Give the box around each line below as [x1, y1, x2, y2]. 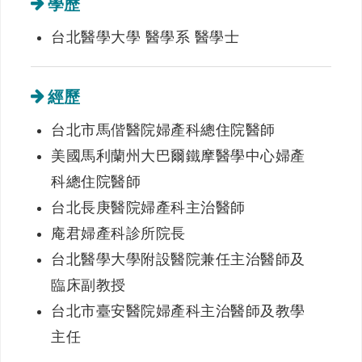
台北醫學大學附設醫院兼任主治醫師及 [51, 251, 305, 267]
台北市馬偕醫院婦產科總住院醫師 [51, 122, 276, 138]
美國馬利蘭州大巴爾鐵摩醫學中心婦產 [51, 148, 305, 164]
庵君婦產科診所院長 [51, 225, 186, 242]
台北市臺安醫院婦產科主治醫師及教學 [51, 303, 305, 319]
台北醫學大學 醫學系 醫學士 [51, 29, 240, 45]
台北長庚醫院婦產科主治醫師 [51, 200, 246, 216]
